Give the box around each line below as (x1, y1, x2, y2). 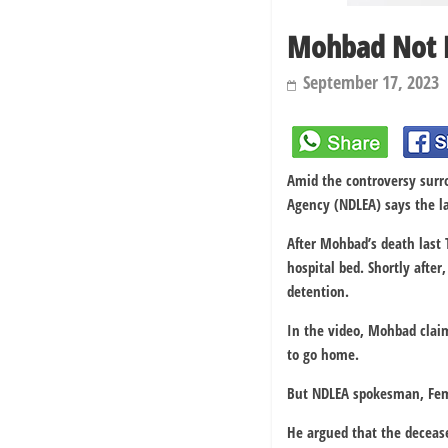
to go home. (287, 344, 359, 365)
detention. (287, 281, 349, 302)
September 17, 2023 (303, 70, 439, 95)
